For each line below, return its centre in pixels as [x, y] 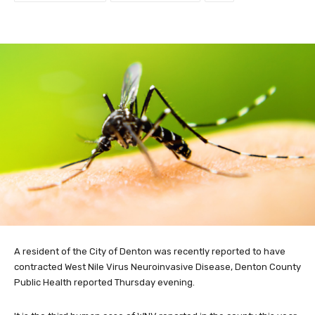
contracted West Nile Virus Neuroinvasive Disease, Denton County [157, 266]
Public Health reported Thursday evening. [104, 282]
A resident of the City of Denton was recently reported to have [150, 251]
